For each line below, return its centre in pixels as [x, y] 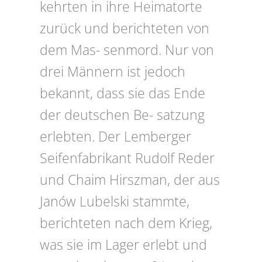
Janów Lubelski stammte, [115, 202]
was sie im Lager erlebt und [123, 245]
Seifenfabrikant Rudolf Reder [127, 158]
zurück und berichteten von [125, 29]
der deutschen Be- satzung [122, 115]
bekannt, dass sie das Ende [123, 94]
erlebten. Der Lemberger [116, 137]
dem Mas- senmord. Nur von [127, 50]
